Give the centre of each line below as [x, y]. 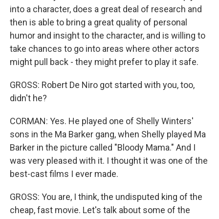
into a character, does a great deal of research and [106, 9]
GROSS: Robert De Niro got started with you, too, [102, 85]
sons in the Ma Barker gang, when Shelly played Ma [108, 134]
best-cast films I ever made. [64, 174]
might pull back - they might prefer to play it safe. [104, 62]
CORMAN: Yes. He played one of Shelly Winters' [102, 121]
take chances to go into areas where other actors [105, 49]
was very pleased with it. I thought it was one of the [109, 161]
